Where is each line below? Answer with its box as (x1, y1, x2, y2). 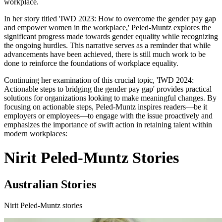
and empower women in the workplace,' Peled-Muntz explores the (4, 23, 211, 32)
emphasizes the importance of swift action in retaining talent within (4, 120, 212, 129)
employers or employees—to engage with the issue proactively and (4, 111, 213, 120)
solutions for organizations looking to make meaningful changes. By (4, 94, 217, 102)
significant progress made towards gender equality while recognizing (4, 32, 218, 41)
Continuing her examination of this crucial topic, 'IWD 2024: (4, 76, 194, 84)
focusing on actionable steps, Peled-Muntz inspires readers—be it (4, 103, 207, 111)
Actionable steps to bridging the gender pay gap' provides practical (4, 85, 212, 93)
